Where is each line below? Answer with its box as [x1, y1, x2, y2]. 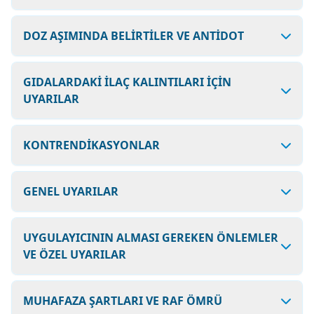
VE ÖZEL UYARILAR [23, 247, 126, 262]
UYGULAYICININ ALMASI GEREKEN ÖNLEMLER [23, 230, 278, 245]
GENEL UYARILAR [23, 184, 118, 199]
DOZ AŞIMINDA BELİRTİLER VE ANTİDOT [23, 28, 244, 43]
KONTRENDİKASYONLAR [23, 137, 160, 153]
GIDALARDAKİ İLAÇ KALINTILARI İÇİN [23, 74, 231, 90]
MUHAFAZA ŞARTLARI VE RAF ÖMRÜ [23, 293, 222, 308]
